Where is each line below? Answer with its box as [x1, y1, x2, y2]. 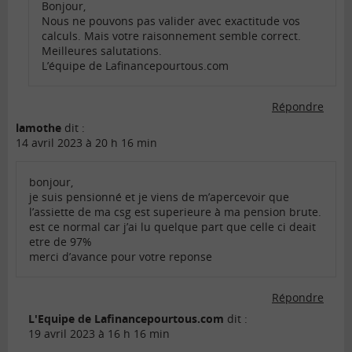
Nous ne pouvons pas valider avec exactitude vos [42, 13, 300, 29]
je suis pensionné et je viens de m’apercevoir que [29, 189, 289, 205]
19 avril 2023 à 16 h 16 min [28, 326, 170, 342]
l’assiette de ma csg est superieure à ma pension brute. [29, 204, 321, 220]
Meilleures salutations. [42, 43, 162, 59]
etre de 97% [29, 234, 92, 250]
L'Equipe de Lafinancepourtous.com [28, 311, 224, 327]
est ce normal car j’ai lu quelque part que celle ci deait [29, 219, 316, 235]
